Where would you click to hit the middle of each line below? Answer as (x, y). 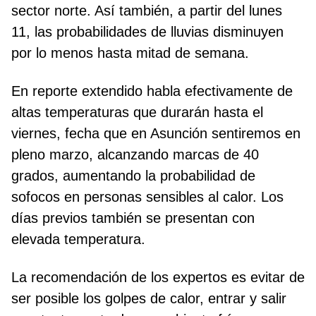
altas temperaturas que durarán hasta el (137, 113)
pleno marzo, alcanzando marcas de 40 (135, 155)
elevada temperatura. (78, 239)
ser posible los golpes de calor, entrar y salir (149, 299)
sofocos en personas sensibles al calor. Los (147, 197)
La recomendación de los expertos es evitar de (158, 278)
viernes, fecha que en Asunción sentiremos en (156, 134)
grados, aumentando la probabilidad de (133, 176)
